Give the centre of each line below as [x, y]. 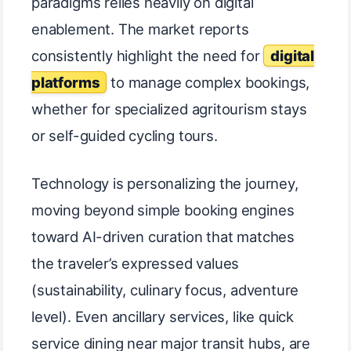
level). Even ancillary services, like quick [163, 317]
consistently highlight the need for [148, 55]
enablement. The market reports [140, 29]
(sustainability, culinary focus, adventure [165, 290]
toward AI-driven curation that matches [163, 237]
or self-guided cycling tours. [125, 135]
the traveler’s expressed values [136, 264]
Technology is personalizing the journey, [165, 184]
